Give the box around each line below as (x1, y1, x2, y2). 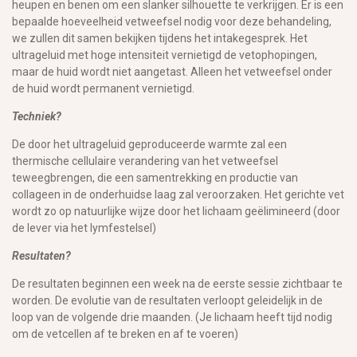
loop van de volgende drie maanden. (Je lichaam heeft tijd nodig (12, 310, 332, 324)
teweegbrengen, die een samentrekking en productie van (12, 171, 298, 184)
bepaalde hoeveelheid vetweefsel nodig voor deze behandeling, (12, 14, 331, 28)
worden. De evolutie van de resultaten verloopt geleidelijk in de (12, 293, 323, 307)
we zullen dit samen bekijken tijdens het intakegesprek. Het (12, 31, 308, 45)
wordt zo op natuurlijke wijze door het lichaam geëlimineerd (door (12, 204, 340, 218)
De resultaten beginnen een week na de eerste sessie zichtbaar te (12, 277, 343, 290)
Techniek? (12, 109, 61, 123)
